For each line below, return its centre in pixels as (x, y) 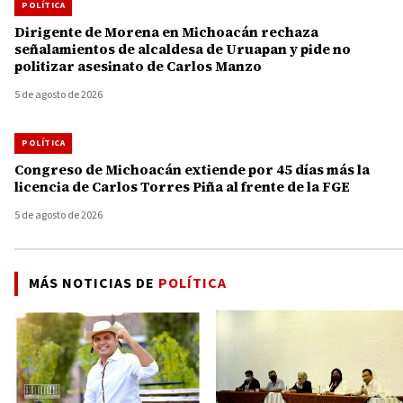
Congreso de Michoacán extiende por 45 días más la (192, 170)
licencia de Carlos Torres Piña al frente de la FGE (182, 187)
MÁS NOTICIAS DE (94, 284)
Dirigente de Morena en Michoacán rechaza (166, 32)
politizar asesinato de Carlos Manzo (138, 67)
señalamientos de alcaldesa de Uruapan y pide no (183, 49)
